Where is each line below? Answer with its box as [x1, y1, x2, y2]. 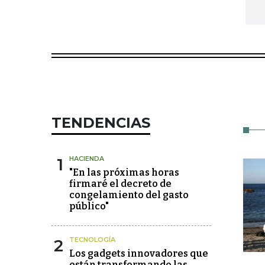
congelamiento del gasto [69, 189, 189, 201]
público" [69, 201, 109, 212]
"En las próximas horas [69, 167, 179, 179]
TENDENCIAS [51, 114, 150, 132]
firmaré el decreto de [69, 178, 172, 190]
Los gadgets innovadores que [69, 248, 208, 260]
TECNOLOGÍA [69, 235, 115, 244]
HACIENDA [69, 154, 104, 163]
